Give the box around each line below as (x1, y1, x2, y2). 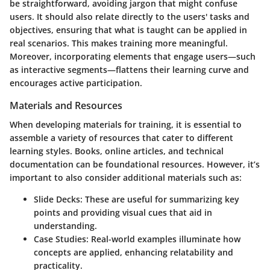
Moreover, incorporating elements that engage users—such (10, 50, 256, 62)
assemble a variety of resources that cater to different (10, 131, 233, 143)
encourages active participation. (10, 77, 142, 89)
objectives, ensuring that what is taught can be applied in (10, 24, 247, 36)
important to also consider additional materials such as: (10, 171, 242, 183)
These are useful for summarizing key (83, 193, 239, 205)
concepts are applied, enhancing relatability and (34, 246, 233, 258)
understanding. (34, 219, 97, 231)
